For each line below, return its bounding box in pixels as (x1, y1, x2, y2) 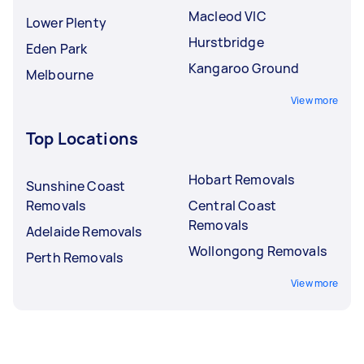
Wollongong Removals (188, 241, 327, 260)
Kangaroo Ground (188, 58, 300, 77)
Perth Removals (26, 248, 123, 266)
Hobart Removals (188, 170, 295, 188)
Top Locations (26, 127, 138, 149)
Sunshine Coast (26, 176, 126, 195)
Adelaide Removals (26, 222, 142, 240)
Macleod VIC (188, 6, 266, 25)
